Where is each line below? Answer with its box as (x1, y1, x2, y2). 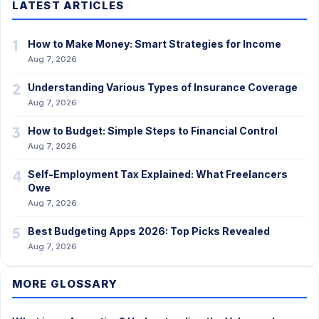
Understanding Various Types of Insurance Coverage (28, 81, 298, 93)
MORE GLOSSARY (12, 277, 118, 291)
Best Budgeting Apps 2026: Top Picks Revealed (28, 225, 270, 237)
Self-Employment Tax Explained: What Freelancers (28, 168, 288, 180)
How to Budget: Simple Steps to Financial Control (28, 125, 278, 137)
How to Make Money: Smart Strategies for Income (28, 38, 281, 50)
